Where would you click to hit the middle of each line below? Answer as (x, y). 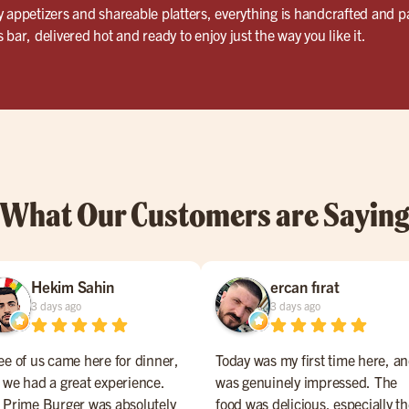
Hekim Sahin (73, 286)
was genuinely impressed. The (306, 382)
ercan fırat (305, 286)
